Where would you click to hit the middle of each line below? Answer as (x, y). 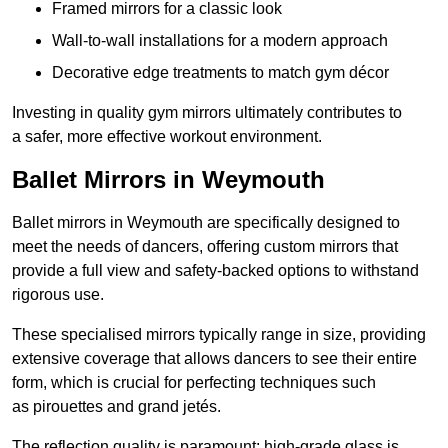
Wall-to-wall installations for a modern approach (220, 41)
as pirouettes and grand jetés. (116, 407)
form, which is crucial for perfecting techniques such (194, 383)
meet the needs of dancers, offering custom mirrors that (205, 247)
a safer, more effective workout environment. (167, 137)
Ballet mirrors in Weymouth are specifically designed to (206, 223)
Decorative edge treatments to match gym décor (220, 73)
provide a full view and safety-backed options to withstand (215, 271)
